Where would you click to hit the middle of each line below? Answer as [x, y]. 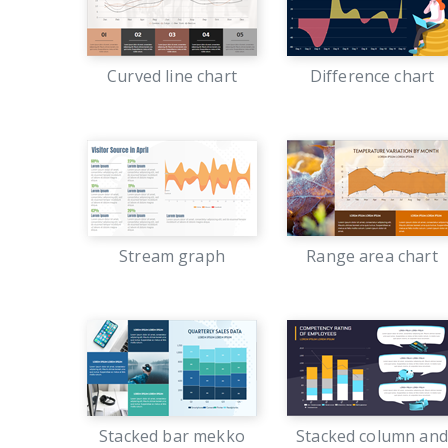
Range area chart [372, 256]
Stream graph [172, 256]
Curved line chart [172, 76]
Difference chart [372, 76]
